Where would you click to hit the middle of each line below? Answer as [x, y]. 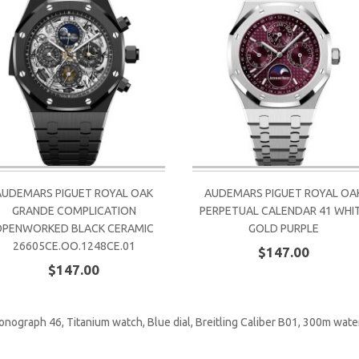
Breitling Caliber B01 [247, 322]
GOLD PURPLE [284, 228]
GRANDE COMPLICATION [74, 210]
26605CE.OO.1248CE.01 [74, 246]
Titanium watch [105, 322]
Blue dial [169, 322]
